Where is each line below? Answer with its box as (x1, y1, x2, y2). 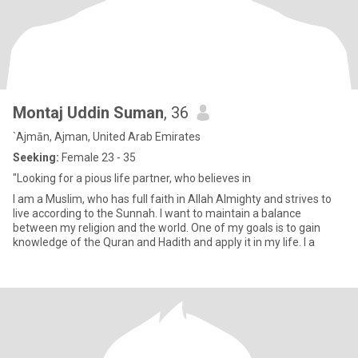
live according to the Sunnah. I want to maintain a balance (13, 207, 301, 220)
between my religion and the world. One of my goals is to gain (13, 221, 320, 234)
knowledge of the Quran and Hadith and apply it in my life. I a (13, 236, 315, 249)
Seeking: (13, 151, 59, 164)
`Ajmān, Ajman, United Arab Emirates (13, 130, 201, 143)
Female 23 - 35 (59, 151, 136, 164)
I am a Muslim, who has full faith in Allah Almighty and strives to (13, 193, 332, 205)
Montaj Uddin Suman (13, 103, 164, 122)
